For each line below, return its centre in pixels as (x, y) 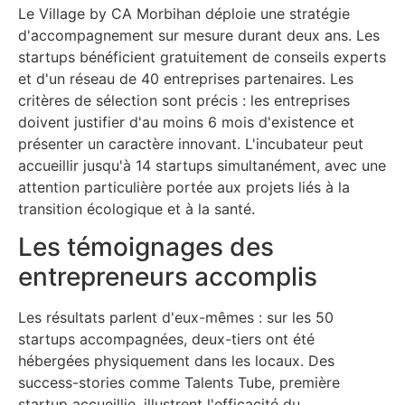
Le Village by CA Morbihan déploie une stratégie (184, 14)
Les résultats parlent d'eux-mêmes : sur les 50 (176, 318)
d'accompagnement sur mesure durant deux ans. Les (199, 35)
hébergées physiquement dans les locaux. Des (176, 361)
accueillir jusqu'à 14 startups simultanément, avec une (202, 165)
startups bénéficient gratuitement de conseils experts (202, 57)
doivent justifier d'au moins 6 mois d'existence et (186, 122)
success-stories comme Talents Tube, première (179, 383)
